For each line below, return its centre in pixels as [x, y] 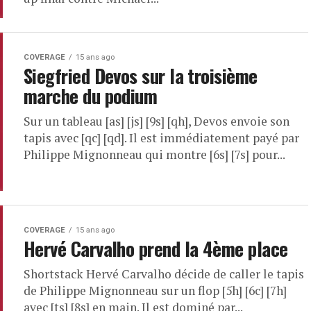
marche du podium [91, 96]
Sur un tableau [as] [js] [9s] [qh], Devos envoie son [157, 121]
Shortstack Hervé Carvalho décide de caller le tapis [164, 274]
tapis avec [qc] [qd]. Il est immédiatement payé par [161, 138]
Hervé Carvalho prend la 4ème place [156, 249]
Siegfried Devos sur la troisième [141, 76]
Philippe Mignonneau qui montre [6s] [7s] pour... [154, 154]
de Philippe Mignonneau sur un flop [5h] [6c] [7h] [155, 291]
